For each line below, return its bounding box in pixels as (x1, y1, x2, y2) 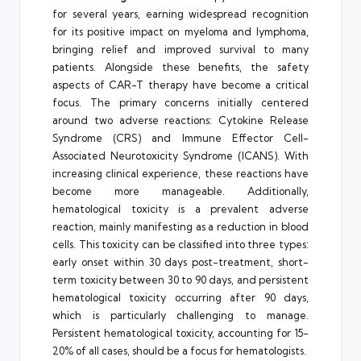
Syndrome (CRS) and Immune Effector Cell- (52, 131, 309, 145)
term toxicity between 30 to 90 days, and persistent (52, 273, 309, 287)
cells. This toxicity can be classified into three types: (52, 238, 309, 251)
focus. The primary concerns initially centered (52, 96, 309, 110)
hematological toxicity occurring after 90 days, (52, 291, 309, 305)
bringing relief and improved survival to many (52, 43, 309, 56)
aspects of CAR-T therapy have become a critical (52, 78, 309, 92)
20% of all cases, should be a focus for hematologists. (52, 344, 306, 358)
